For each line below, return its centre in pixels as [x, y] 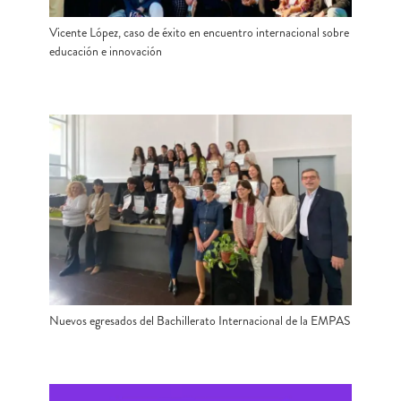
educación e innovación [106, 51]
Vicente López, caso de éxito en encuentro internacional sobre [199, 33]
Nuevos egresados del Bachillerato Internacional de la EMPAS [200, 321]
